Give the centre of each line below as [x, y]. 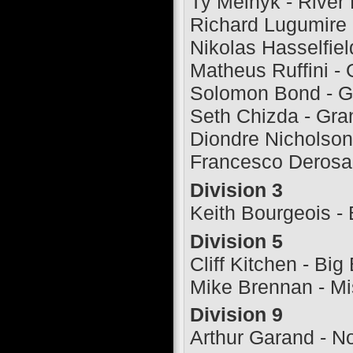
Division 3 [236, 190]
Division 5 [236, 241]
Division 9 [236, 315]
